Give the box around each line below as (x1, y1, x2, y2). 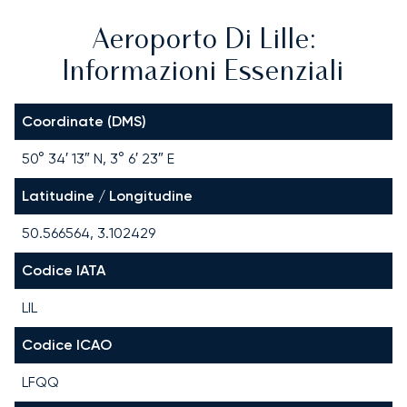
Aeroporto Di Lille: (91, 27, 316, 55)
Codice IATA (22, 261, 105, 279)
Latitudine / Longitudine (22, 186, 193, 204)
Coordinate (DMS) (22, 112, 146, 130)
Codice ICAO (22, 335, 112, 353)
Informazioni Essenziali (63, 59, 344, 86)
